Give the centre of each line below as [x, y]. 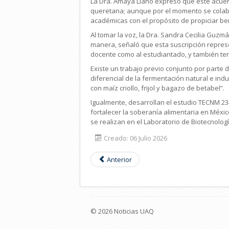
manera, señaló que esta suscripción [149, 44]
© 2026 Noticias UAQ [122, 211]
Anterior [119, 159]
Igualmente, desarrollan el [132, 102]
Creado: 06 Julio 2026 [135, 138]
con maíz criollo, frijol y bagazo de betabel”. [158, 88]
